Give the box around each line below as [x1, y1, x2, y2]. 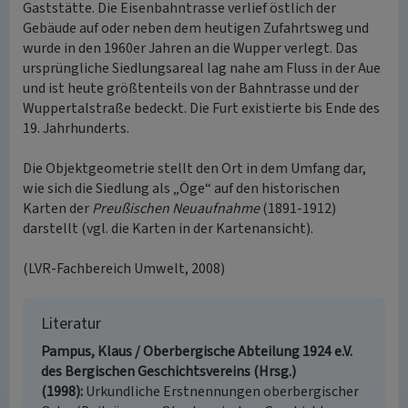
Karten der [23, 199, 92, 219]
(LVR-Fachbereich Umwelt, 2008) [23, 259, 225, 279]
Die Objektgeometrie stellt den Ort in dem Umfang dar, [23, 158, 366, 178]
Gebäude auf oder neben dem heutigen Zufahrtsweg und [23, 18, 369, 38]
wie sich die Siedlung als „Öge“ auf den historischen [23, 178, 340, 199]
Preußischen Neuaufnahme [92, 199, 260, 219]
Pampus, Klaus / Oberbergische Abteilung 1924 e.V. [41, 342, 352, 362]
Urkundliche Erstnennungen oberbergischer [86, 382, 359, 402]
